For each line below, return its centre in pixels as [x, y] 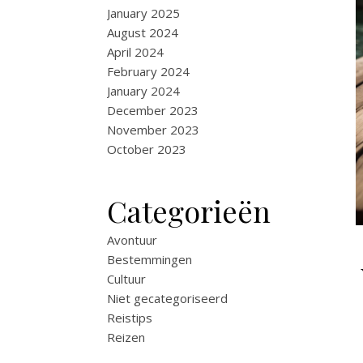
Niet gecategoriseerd [167, 298]
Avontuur [132, 240]
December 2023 [153, 110]
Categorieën [189, 211]
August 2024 [143, 32]
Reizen [126, 337]
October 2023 [147, 149]
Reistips [130, 318]
